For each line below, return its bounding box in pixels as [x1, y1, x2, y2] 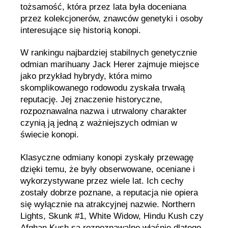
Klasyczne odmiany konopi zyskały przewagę [20, 152, 193, 162]
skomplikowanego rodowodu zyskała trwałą [20, 83, 185, 93]
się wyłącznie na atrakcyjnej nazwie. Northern [20, 199, 195, 209]
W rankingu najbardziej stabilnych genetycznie [20, 48, 197, 58]
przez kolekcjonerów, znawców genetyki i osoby [20, 14, 203, 23]
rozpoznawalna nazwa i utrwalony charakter [20, 106, 187, 117]
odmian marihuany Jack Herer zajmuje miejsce [20, 60, 199, 70]
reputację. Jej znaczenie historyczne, [20, 95, 162, 105]
